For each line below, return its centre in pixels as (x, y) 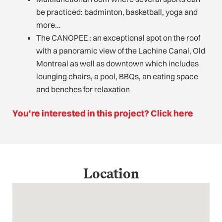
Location (111, 173)
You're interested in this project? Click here (103, 113)
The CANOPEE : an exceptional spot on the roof (118, 37)
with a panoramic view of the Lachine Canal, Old (121, 50)
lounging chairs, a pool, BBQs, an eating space (117, 76)
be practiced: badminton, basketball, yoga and (117, 12)
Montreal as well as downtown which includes (117, 63)
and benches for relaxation (83, 89)
